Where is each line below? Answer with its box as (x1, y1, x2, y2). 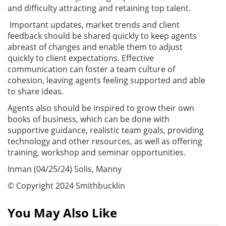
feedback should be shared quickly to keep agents (8, 30, 197, 41)
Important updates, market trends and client (8, 19, 180, 30)
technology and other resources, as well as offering (8, 135, 202, 147)
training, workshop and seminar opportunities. (8, 146, 186, 158)
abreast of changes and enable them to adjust (8, 41, 183, 52)
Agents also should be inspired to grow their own (8, 102, 194, 114)
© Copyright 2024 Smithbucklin (8, 180, 125, 191)
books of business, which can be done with (8, 113, 169, 125)
